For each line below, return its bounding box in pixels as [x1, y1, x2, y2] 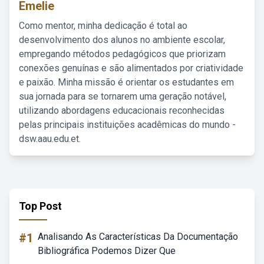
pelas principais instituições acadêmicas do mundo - [19, 119, 236, 130]
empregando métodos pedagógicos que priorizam [19, 48, 226, 60]
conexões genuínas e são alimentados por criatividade [19, 62, 243, 74]
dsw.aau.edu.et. [19, 133, 81, 144]
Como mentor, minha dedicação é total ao [19, 20, 187, 31]
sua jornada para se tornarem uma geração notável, [19, 91, 226, 102]
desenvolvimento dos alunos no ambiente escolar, [19, 34, 225, 45]
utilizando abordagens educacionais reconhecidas [19, 105, 225, 116]
